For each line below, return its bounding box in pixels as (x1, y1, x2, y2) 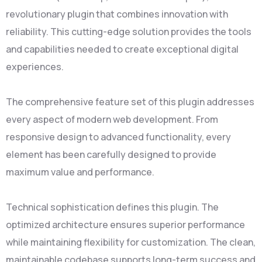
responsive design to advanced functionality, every (6, 130, 231, 143)
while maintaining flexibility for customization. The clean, (6, 236, 256, 249)
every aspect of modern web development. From (6, 113, 218, 126)
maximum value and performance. (6, 166, 154, 178)
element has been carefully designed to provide (6, 148, 216, 161)
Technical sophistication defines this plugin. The (6, 201, 219, 213)
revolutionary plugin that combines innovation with (6, 8, 228, 20)
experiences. (6, 60, 64, 73)
